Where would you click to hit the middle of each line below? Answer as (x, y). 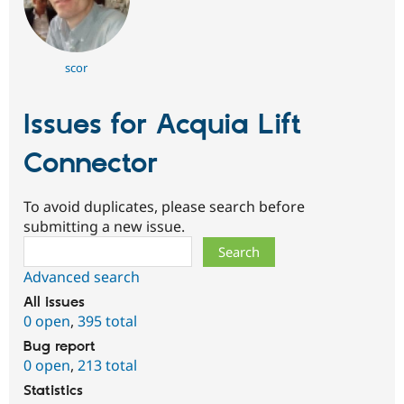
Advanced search (82, 277)
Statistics (53, 391)
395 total (107, 321)
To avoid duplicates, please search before (164, 207)
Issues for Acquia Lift (162, 125)
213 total (107, 366)
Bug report (60, 347)
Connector (91, 164)
